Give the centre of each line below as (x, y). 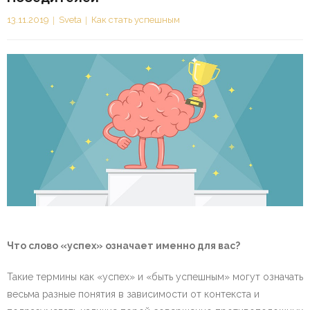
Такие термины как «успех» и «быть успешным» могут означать (155, 276)
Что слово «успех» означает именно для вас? (124, 245)
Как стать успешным (136, 20)
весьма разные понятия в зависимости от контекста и (133, 294)
